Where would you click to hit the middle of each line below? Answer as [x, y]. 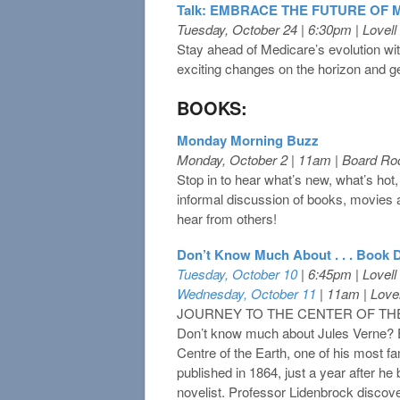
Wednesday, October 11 [246, 293]
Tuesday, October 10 [237, 273]
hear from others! [227, 218]
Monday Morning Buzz [248, 140]
